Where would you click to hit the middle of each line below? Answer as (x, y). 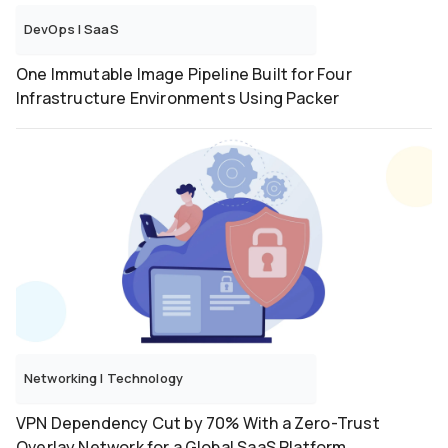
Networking (62, 378)
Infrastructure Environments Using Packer (178, 98)
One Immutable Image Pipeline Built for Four (184, 74)
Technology (145, 378)
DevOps (51, 29)
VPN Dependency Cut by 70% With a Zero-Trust (198, 423)
